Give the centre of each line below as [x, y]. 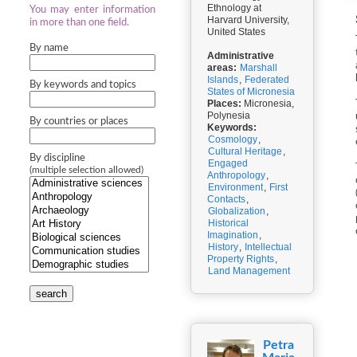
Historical [228, 223]
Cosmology [233, 139]
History [223, 247]
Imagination [233, 235]
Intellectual [268, 247]
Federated [267, 80]
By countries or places [79, 122]
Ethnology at [234, 8]
